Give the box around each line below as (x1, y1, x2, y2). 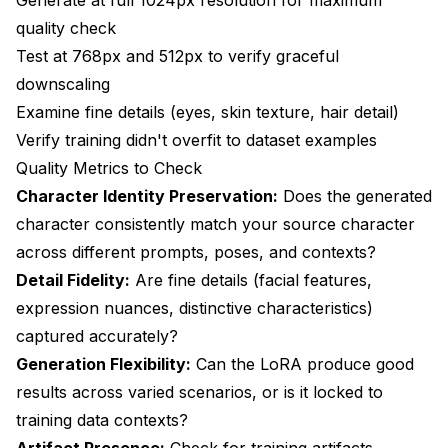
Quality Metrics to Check (16, 157, 202, 178)
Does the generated (278, 185, 432, 206)
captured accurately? (16, 325, 178, 346)
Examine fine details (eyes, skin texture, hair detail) (16, 101, 399, 122)
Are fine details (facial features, (130, 269, 372, 290)
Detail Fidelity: (16, 269, 130, 290)
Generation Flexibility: (16, 353, 191, 374)
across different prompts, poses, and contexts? (16, 241, 376, 262)
